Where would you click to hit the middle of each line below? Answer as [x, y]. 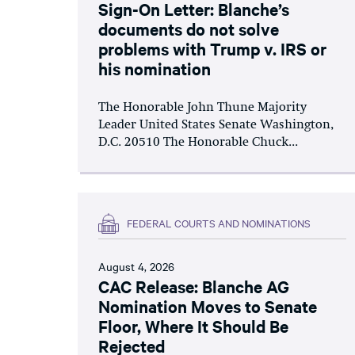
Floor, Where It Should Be [193, 325]
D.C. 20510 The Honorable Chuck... [198, 142]
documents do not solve [189, 28]
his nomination [155, 68]
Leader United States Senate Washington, [216, 125]
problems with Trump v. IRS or [212, 48]
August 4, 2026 [136, 266]
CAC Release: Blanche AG [194, 286]
